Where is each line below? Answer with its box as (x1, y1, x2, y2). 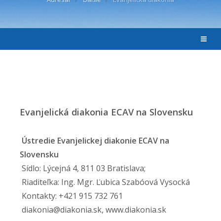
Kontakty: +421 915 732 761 (20, 190, 123, 201)
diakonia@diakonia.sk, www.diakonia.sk (20, 204, 166, 215)
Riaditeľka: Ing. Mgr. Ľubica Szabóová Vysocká (20, 177, 190, 187)
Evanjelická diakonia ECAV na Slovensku (20, 106, 193, 118)
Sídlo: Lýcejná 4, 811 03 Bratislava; (20, 163, 146, 174)
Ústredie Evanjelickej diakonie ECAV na (20, 135, 169, 146)
